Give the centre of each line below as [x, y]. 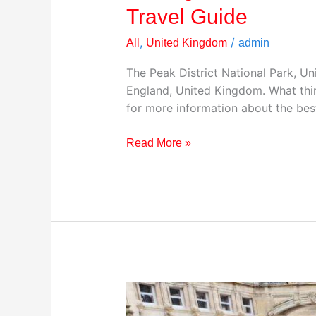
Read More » [158, 143]
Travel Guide [187, 17]
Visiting [144, 291]
